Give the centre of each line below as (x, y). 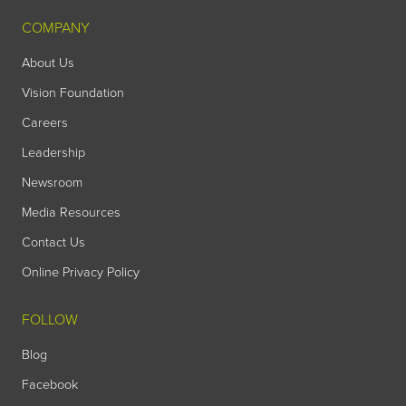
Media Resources (71, 212)
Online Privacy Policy (81, 272)
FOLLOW (50, 319)
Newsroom (52, 182)
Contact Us (53, 242)
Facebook (50, 384)
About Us (48, 63)
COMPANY (56, 28)
